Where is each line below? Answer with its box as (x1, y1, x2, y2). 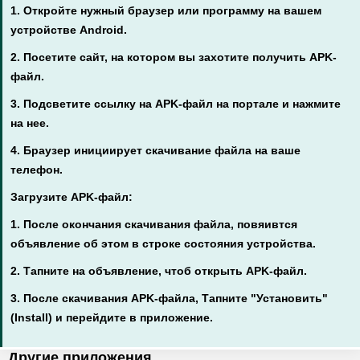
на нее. (10, 117, 49, 129)
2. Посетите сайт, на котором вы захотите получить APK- (10, 51, 337, 63)
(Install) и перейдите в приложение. (10, 311, 213, 324)
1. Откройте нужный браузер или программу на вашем (10, 4, 321, 17)
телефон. (10, 163, 63, 176)
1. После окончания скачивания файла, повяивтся (10, 218, 297, 231)
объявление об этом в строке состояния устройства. (10, 237, 316, 250)
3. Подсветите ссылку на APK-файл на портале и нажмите (10, 97, 341, 110)
